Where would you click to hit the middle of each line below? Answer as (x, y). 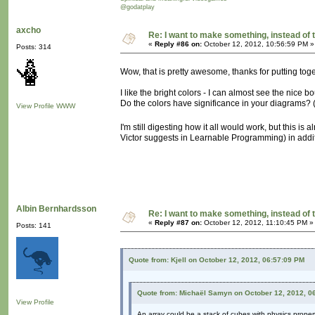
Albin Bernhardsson (56, 209)
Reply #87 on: (178, 223)
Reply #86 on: (178, 44)
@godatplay (137, 7)
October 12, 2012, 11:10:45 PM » (258, 223)
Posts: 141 (34, 226)
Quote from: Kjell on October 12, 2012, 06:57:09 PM (217, 260)
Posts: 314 (34, 47)
